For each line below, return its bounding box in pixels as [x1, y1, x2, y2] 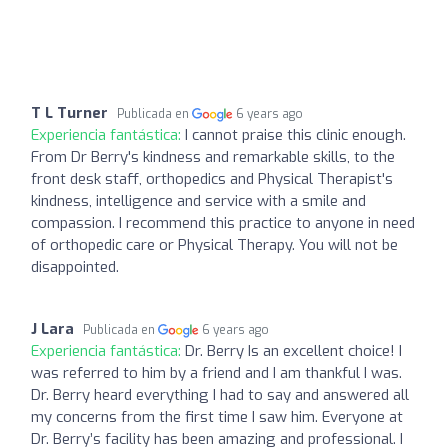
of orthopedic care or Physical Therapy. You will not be [31, 234, 398, 255]
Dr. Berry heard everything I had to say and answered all [31, 384, 409, 405]
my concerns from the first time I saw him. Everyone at [31, 406, 403, 427]
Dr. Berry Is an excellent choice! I [185, 340, 402, 361]
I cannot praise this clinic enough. [185, 124, 406, 145]
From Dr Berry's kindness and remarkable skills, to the [31, 146, 395, 167]
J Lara [31, 318, 74, 339]
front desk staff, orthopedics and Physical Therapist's [31, 168, 393, 189]
